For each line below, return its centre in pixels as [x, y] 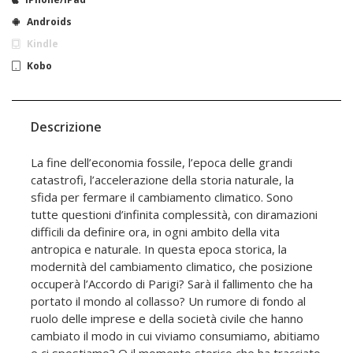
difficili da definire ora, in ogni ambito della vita [155, 231]
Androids [49, 21]
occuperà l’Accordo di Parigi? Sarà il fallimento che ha [172, 283]
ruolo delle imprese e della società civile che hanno [167, 318]
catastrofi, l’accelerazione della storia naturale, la [162, 179]
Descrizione [66, 126]
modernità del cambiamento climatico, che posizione [172, 266]
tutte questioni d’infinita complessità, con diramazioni [174, 214]
